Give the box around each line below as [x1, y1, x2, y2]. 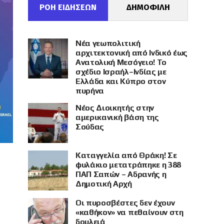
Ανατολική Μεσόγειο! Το [75, 57, 166, 67]
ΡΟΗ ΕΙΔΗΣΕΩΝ [39, 2, 96, 12]
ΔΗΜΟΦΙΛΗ [126, 2, 170, 12]
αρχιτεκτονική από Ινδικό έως [75, 48, 188, 57]
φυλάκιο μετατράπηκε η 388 [75, 160, 181, 169]
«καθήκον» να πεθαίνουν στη [75, 207, 183, 217]
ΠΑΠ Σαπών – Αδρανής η [75, 169, 166, 179]
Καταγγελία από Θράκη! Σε [75, 150, 177, 160]
